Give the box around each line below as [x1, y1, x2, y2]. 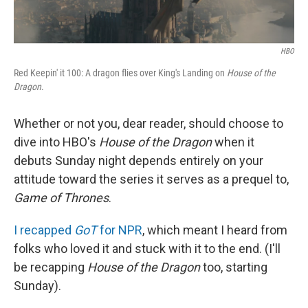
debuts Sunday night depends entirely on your [14, 153, 263, 168]
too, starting [200, 260, 267, 275]
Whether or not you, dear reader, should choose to [14, 116, 283, 131]
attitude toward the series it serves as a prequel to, [14, 172, 289, 187]
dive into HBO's [14, 135, 99, 150]
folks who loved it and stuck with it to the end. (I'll [14, 241, 280, 256]
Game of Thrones [14, 190, 109, 206]
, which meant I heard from [142, 223, 287, 238]
